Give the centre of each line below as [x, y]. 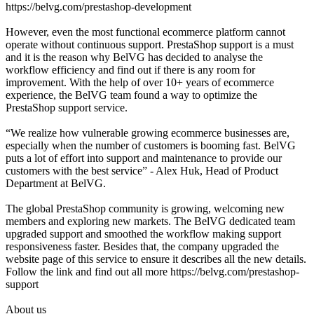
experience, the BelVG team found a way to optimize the [131, 95]
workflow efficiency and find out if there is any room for [130, 69]
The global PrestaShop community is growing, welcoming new [145, 208]
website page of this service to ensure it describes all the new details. [156, 259]
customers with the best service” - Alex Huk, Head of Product [142, 170]
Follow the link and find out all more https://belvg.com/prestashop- [152, 271]
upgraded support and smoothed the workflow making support [143, 233]
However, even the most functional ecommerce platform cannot [145, 32]
